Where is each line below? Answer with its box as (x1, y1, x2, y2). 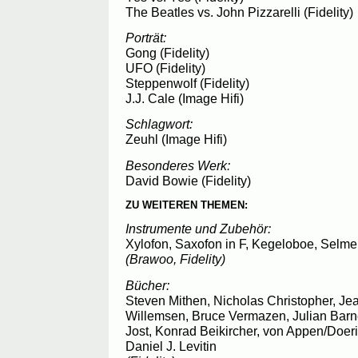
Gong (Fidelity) (125, 46, 209, 61)
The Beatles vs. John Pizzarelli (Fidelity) (125, 4, 353, 19)
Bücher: (125, 277, 169, 292)
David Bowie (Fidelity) (125, 173, 251, 188)
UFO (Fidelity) (125, 61, 205, 76)
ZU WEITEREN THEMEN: (125, 199, 248, 212)
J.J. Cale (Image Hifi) (125, 91, 244, 106)
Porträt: (125, 30, 166, 46)
